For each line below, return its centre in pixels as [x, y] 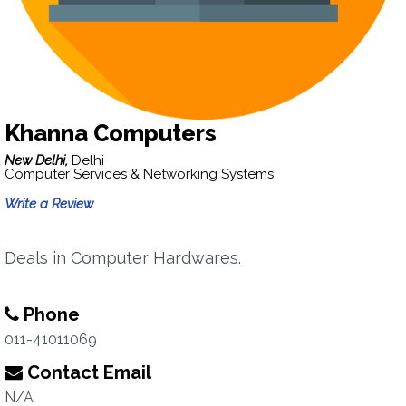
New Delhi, [38, 160]
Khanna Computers [111, 133]
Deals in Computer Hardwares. [123, 258]
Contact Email [87, 372]
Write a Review [49, 204]
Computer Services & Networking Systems [139, 174]
